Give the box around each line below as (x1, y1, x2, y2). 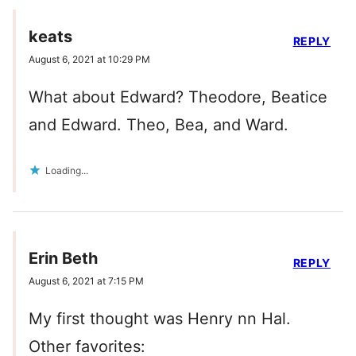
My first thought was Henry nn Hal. (29, 309, 291, 329)
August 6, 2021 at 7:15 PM (29, 275, 144, 288)
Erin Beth (29, 249, 98, 269)
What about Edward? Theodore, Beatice (29, 87, 327, 107)
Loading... (45, 164, 88, 177)
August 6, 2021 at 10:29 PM (29, 53, 150, 66)
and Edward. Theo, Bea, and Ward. (29, 115, 288, 135)
